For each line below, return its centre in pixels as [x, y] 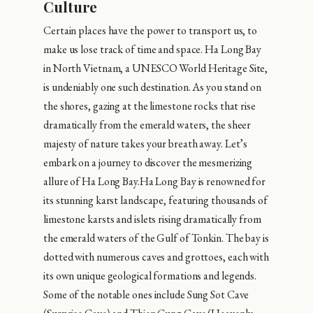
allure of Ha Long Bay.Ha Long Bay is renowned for [155, 181]
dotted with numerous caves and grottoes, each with [156, 256]
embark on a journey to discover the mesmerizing [148, 162]
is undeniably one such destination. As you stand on [152, 87]
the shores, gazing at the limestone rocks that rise [150, 105]
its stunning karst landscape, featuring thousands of [155, 200]
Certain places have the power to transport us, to [151, 30]
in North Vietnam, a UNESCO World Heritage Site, [156, 68]
